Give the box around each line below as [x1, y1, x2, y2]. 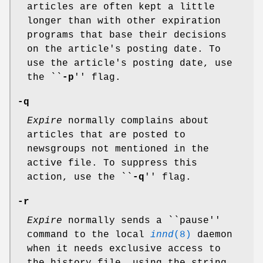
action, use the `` [27, 172, 133, 183]
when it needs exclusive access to [27, 244, 221, 255]
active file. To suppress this [27, 158, 197, 169]
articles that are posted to [27, 130, 186, 141]
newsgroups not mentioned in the [27, 144, 209, 155]
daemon [191, 230, 232, 241]
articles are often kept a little [27, 2, 215, 13]
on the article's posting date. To [27, 44, 221, 55]
